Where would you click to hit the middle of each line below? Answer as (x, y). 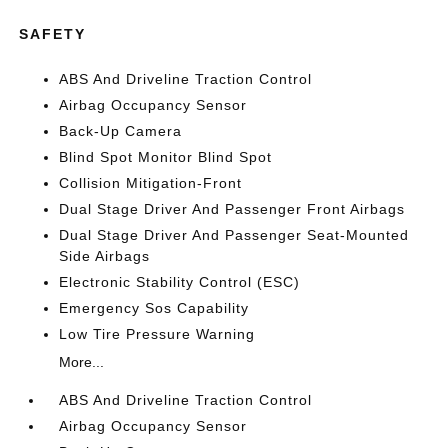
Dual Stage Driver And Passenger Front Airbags (232, 208)
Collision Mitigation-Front (151, 182)
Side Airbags (105, 255)
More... (82, 361)
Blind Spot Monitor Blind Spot (166, 156)
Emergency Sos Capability (154, 307)
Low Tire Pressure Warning (157, 333)
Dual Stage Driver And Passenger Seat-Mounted (234, 234)
